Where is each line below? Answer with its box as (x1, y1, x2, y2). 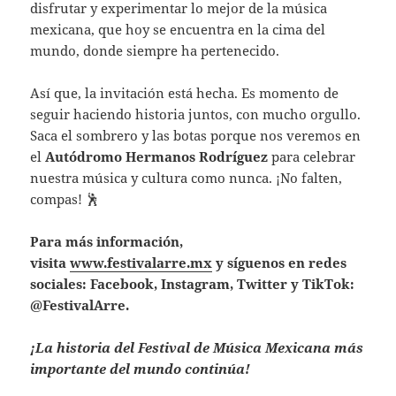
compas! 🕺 (30, 189, 100, 208)
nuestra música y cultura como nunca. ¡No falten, (30, 168, 343, 187)
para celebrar (268, 147, 356, 165)
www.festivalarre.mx (70, 253, 213, 271)
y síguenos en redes (212, 253, 347, 271)
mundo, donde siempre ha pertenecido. (30, 41, 280, 59)
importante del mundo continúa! (30, 359, 251, 377)
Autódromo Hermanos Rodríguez (45, 147, 269, 165)
